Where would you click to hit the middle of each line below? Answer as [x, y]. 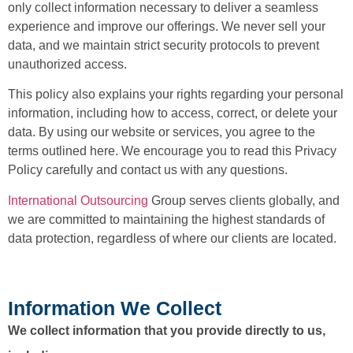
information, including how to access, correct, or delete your [173, 113]
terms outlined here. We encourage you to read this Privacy [172, 151]
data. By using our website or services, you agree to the [162, 132]
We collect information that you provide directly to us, [167, 331]
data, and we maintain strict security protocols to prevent [163, 45]
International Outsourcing [78, 200]
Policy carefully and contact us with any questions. [148, 170]
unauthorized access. [67, 64]
